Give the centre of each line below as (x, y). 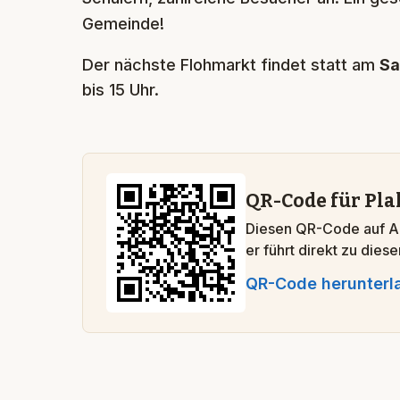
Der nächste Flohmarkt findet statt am (231, 65)
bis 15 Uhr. (121, 90)
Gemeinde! (123, 24)
